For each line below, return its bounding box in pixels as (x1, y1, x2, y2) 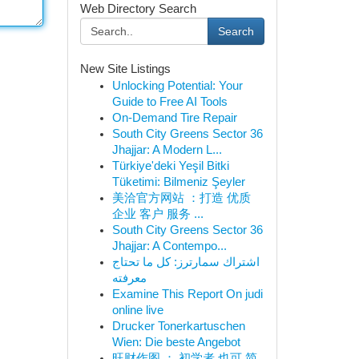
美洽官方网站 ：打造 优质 (111, 192, 251, 204)
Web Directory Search (79, 2, 196, 15)
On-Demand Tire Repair (111, 111, 237, 124)
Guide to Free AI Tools (111, 95, 228, 108)
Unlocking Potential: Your (111, 79, 243, 92)
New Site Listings (79, 63, 171, 75)
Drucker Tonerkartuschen (111, 320, 245, 333)
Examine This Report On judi (111, 288, 263, 301)
